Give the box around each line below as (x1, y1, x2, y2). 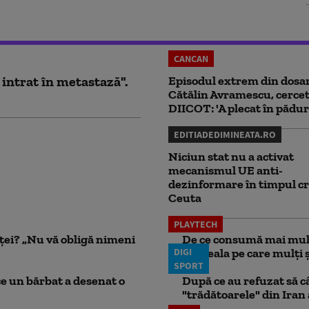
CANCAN (174, 52, 208, 65)
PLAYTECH (174, 218, 217, 230)
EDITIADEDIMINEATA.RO (174, 128, 276, 141)
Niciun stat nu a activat (168, 149, 294, 164)
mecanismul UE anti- (168, 163, 283, 178)
